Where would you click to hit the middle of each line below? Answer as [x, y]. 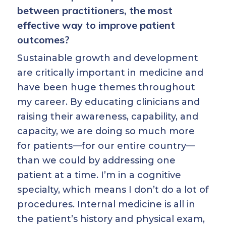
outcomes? [43, 40]
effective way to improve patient [96, 25]
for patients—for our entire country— [106, 146]
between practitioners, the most [95, 10]
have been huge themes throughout [106, 87]
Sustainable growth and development [108, 58]
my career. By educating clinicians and [108, 102]
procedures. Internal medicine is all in [106, 204]
